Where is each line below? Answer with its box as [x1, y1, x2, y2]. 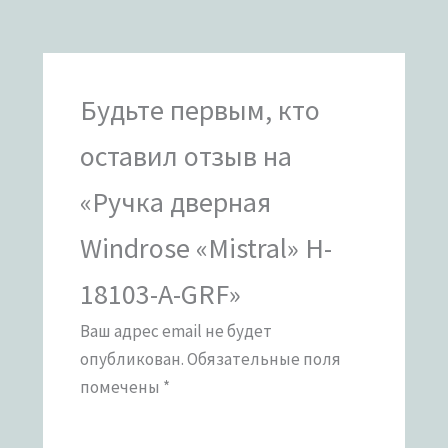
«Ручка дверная [79, 184, 271, 221]
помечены [79, 376, 163, 399]
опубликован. [79, 348, 184, 371]
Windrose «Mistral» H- [79, 230, 332, 267]
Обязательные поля [186, 348, 341, 371]
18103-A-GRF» [79, 276, 241, 313]
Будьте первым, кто [79, 92, 320, 129]
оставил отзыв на [79, 138, 292, 175]
